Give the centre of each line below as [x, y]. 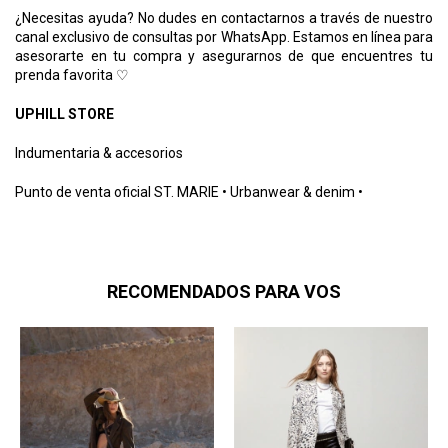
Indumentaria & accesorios [99, 152]
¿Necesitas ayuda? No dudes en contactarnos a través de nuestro [224, 17]
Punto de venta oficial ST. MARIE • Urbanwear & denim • [189, 191]
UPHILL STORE [64, 113]
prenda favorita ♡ [72, 74]
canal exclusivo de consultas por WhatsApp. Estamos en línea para [224, 36]
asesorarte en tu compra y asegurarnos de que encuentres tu [224, 55]
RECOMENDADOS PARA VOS [224, 291]
